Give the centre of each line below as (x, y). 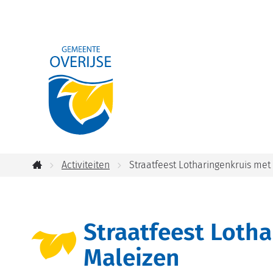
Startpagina (57, 178)
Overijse (70, 61)
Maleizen (132, 258)
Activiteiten (86, 165)
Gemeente (79, 33)
